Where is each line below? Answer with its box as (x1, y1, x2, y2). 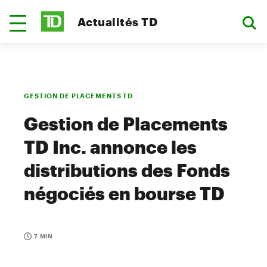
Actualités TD (77, 14, 158, 29)
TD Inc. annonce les (24, 136, 197, 157)
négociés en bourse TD (24, 183, 225, 204)
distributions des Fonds (24, 160, 230, 181)
